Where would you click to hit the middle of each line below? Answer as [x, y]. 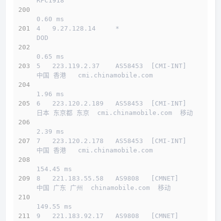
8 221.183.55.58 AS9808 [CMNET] [108, 179]
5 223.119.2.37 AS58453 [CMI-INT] [111, 66]
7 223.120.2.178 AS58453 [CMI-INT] [111, 141]
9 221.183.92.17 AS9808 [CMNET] [108, 216]
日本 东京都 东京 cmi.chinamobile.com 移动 [115, 113]
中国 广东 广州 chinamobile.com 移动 [104, 188]
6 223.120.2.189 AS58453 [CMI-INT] [111, 104]
